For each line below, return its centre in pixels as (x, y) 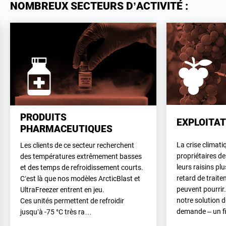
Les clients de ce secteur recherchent (77, 145)
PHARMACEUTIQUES (66, 129)
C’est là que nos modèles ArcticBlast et (80, 178)
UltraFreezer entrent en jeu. (62, 189)
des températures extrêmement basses (81, 156)
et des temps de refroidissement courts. (82, 167)
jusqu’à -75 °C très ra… (56, 212)
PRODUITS (43, 117)
